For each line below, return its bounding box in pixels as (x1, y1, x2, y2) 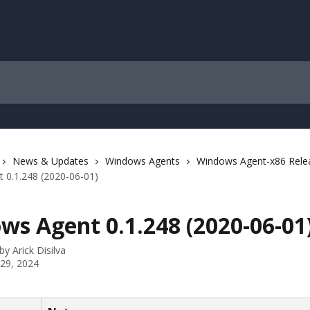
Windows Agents (105, 154, 180, 167)
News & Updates (12, 154, 89, 167)
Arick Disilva (12, 244, 66, 257)
